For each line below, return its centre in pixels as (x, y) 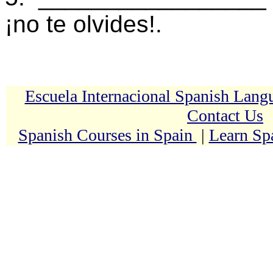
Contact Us (225, 115)
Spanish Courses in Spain (107, 135)
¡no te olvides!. (83, 24)
